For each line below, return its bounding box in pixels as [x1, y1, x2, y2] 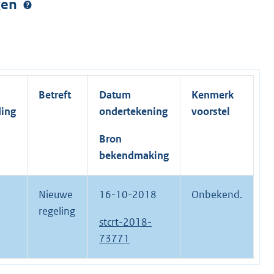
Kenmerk [191, 88, 234, 102]
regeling [39, 204, 75, 218]
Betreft [39, 88, 71, 102]
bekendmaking [99, 149, 169, 163]
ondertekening [99, 105, 168, 119]
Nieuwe [39, 188, 73, 202]
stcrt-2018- [99, 215, 152, 229]
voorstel [191, 105, 230, 119]
